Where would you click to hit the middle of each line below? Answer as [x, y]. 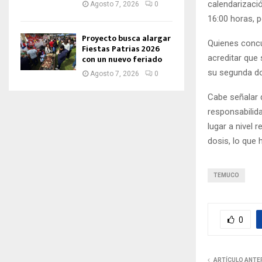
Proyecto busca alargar [126, 38]
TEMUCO [226, 175]
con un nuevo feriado [122, 59]
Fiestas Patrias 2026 [121, 49]
